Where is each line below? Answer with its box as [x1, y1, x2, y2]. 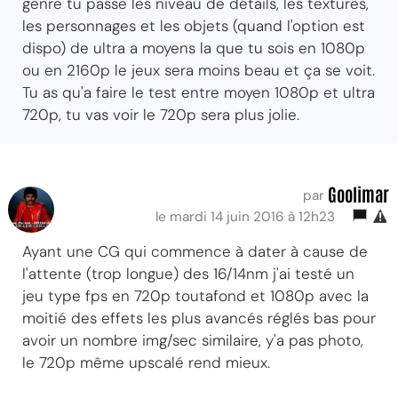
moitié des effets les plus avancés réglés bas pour [22, 307, 376, 328]
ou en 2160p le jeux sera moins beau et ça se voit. [22, 60, 375, 80]
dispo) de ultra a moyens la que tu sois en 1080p [22, 37, 365, 58]
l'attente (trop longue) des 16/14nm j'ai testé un [22, 263, 354, 283]
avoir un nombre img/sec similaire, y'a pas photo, [22, 330, 363, 350]
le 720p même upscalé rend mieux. [22, 352, 270, 372]
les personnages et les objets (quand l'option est [22, 15, 365, 36]
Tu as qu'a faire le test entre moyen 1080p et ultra [22, 82, 375, 102]
